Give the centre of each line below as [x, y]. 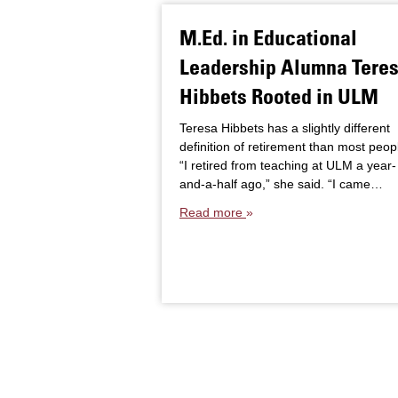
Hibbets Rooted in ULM [279, 96]
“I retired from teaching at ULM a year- [288, 165]
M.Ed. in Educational [268, 37]
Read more [213, 212]
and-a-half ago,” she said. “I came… [281, 184]
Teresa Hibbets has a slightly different [285, 128]
